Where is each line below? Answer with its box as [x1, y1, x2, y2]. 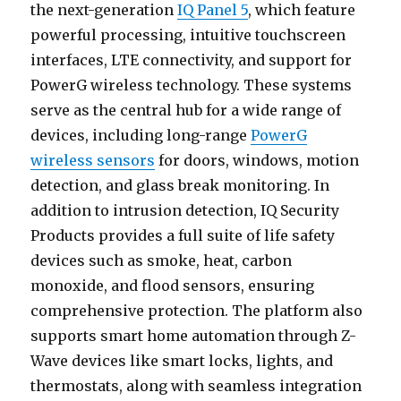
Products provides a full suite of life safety [30, 226, 336, 244]
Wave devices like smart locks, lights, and [30, 351, 334, 370]
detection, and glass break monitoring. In [30, 175, 330, 194]
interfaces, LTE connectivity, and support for [30, 50, 353, 69]
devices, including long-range [30, 125, 252, 144]
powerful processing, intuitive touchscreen [30, 25, 346, 44]
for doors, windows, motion [155, 150, 360, 169]
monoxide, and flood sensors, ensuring [30, 276, 315, 294]
